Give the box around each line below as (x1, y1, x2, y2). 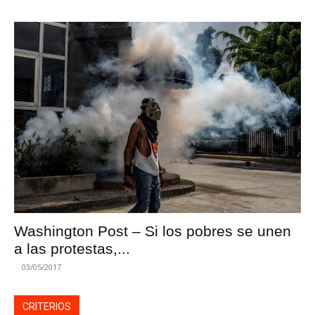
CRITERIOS (22, 301, 71, 313)
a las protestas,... (14, 240, 130, 257)
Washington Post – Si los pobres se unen (14, 223, 291, 240)
